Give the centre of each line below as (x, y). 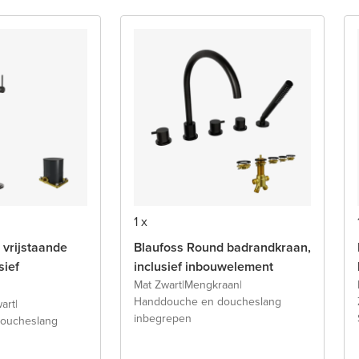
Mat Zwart (158, 284)
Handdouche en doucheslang (208, 301)
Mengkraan (212, 284)
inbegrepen (163, 318)
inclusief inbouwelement (204, 266)
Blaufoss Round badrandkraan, (222, 247)
